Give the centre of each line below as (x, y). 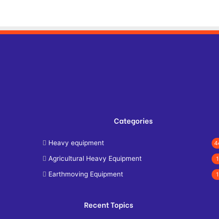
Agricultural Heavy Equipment (95, 158)
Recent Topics (109, 204)
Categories (133, 120)
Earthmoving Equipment (86, 174)
